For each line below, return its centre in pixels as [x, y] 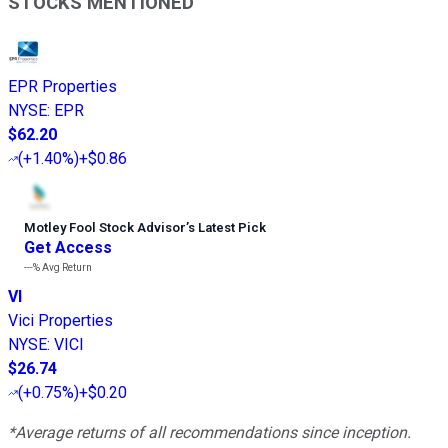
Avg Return [66, 268]
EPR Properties [62, 87]
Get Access [68, 248]
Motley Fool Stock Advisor [105, 228]
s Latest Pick [227, 228]
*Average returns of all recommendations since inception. [209, 433]
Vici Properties [60, 321]
